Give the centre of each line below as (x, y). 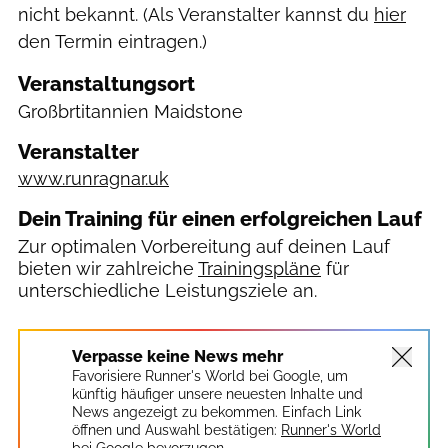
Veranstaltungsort (106, 84)
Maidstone (198, 111)
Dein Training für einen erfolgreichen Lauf (220, 219)
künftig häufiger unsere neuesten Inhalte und (217, 393)
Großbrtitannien (86, 111)
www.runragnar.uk (93, 178)
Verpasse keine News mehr (177, 356)
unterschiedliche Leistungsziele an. (167, 290)
